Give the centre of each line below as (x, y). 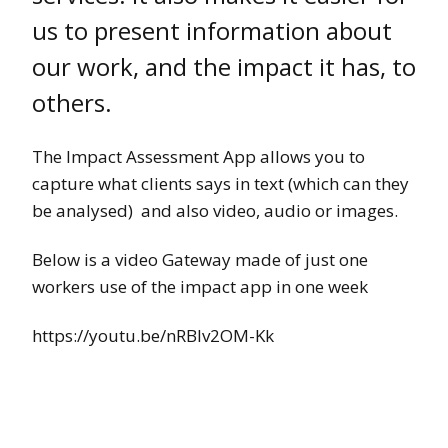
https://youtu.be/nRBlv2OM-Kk (153, 335)
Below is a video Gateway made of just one (200, 259)
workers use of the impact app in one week (200, 286)
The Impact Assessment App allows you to (198, 156)
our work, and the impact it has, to (224, 66)
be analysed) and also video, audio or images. (215, 210)
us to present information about (212, 30)
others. (72, 102)
